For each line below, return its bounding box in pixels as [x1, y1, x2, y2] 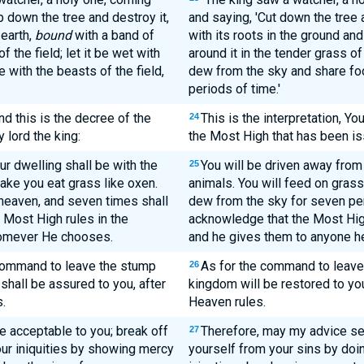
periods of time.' [188, 81, 280, 97]
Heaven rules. [188, 294, 266, 310]
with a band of [71, 28, 154, 43]
